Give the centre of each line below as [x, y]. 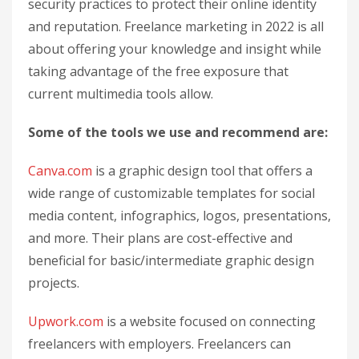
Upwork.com [66, 322]
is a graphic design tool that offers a [202, 171]
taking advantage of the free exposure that [158, 72]
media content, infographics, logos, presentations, [179, 216]
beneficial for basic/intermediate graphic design [171, 261]
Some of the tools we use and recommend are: [178, 133]
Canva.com [60, 171]
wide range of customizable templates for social [171, 194]
